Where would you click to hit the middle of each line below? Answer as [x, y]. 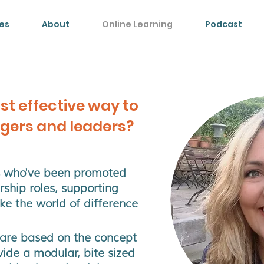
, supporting [87, 188]
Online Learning [137, 24]
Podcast [223, 24]
